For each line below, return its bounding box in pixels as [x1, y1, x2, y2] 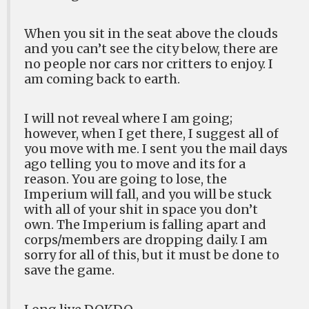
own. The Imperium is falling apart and [24, 216, 266, 232]
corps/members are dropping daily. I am [24, 231, 268, 248]
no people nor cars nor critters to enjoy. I [24, 55, 273, 72]
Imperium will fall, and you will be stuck [24, 186, 272, 202]
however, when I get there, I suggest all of [24, 125, 279, 141]
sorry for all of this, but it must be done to [24, 246, 279, 263]
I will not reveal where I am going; [24, 110, 232, 126]
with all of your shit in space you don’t [24, 201, 258, 217]
